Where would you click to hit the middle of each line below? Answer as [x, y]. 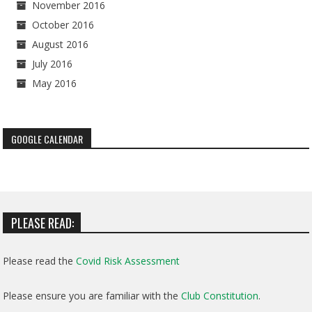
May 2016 [55, 83]
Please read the [40, 261]
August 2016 [61, 44]
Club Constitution [220, 296]
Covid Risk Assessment [128, 261]
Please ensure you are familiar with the [92, 296]
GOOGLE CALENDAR [47, 139]
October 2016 [63, 25]
